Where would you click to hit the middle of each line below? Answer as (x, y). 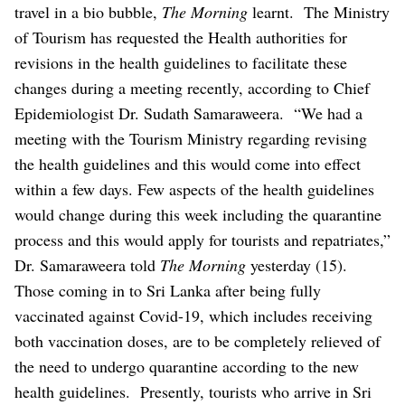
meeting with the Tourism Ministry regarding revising (191, 138)
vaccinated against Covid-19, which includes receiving (193, 315)
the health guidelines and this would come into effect (188, 163)
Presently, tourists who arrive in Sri (256, 391)
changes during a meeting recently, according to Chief (192, 87)
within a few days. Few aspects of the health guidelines (194, 188)
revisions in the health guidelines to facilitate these (181, 62)
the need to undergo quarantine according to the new (187, 366)
